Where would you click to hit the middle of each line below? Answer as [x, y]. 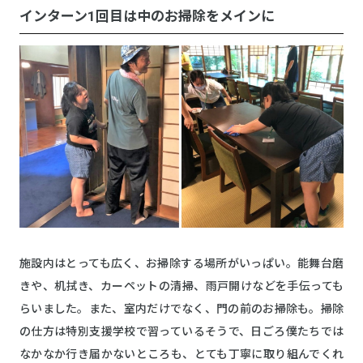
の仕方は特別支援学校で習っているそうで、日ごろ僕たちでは [181, 331]
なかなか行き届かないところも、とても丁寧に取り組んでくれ [181, 354]
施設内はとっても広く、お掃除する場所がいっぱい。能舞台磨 [181, 263]
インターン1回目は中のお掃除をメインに [147, 16]
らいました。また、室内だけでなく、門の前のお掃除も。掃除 [181, 308]
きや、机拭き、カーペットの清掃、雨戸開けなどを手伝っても [181, 286]
